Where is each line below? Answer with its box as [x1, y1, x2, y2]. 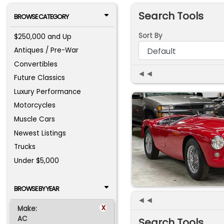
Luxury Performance [14, 86, 81, 96]
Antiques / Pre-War [14, 45, 79, 55]
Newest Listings [14, 128, 66, 138]
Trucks [14, 142, 36, 152]
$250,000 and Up [14, 31, 72, 41]
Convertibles [14, 59, 58, 69]
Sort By [138, 30, 162, 40]
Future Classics [14, 73, 65, 83]
